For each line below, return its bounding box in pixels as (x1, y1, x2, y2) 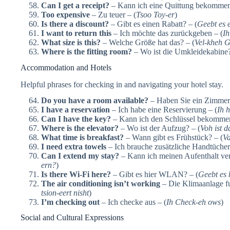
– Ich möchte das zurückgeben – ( (111, 29, 223, 38)
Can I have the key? (41, 114, 111, 123)
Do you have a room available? (41, 95, 148, 105)
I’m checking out (41, 197, 100, 206)
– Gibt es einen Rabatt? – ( (109, 20, 197, 29)
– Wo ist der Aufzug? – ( (119, 123, 200, 132)
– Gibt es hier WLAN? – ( (111, 169, 198, 179)
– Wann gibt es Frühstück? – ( (124, 132, 223, 142)
